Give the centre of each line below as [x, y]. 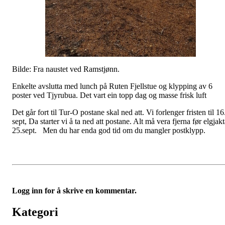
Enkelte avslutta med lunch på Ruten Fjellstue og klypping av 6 [112, 86]
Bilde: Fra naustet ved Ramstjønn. [67, 69]
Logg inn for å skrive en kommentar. [74, 190]
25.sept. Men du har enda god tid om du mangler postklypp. [112, 130]
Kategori [35, 212]
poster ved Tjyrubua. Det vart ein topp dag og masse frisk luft [109, 95]
